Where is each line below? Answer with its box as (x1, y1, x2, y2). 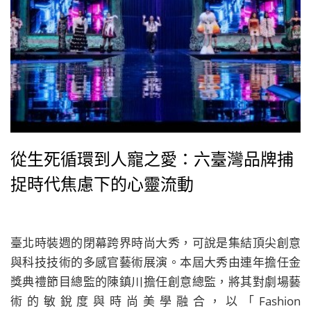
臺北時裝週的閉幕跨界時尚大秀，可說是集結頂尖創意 (10, 235, 301, 251)
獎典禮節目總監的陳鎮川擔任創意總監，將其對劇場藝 (10, 274, 301, 289)
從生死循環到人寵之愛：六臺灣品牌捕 (10, 147, 294, 170)
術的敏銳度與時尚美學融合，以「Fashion (10, 293, 301, 309)
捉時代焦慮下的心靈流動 (10, 172, 194, 195)
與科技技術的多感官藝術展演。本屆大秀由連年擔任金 (10, 254, 301, 270)
